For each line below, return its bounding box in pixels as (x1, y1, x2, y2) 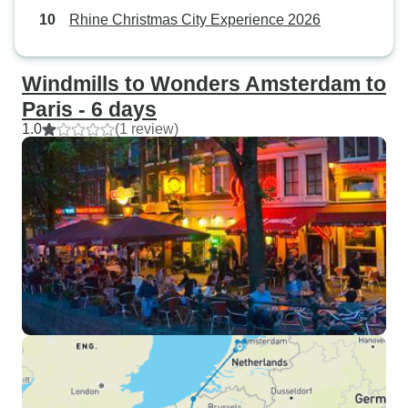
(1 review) (115, 121, 178, 137)
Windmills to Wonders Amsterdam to (22, 72, 386, 96)
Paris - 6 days (22, 97, 157, 121)
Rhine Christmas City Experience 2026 (69, 12, 321, 27)
